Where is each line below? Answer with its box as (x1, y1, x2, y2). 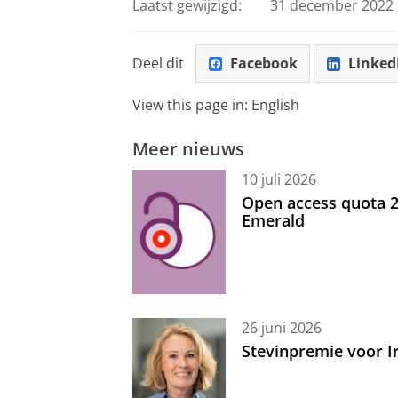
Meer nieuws (132, 135, 244, 161)
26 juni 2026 (242, 318, 322, 338)
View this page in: (132, 94, 251, 115)
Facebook (229, 53, 298, 74)
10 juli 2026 (242, 170, 316, 190)
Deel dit (132, 53, 184, 74)
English (251, 94, 299, 115)
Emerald (242, 209, 305, 231)
